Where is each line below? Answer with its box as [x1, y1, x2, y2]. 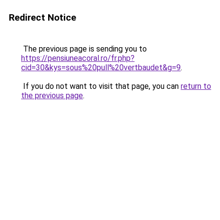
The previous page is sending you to [21, 44, 147, 54]
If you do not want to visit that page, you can [21, 82, 181, 91]
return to [181, 82, 211, 91]
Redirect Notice [9, 12, 76, 23]
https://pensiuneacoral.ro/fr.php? [21, 54, 135, 63]
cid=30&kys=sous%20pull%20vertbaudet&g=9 [21, 63, 181, 72]
